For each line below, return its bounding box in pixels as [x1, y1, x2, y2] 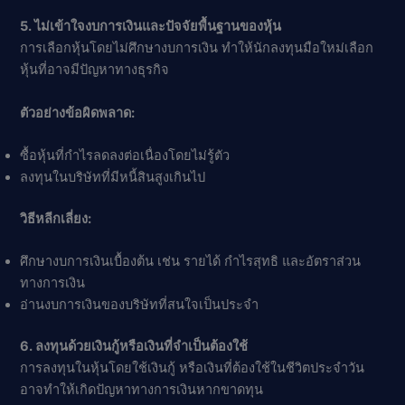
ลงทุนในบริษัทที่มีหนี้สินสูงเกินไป [20, 169, 206, 186]
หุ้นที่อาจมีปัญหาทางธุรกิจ [20, 61, 170, 79]
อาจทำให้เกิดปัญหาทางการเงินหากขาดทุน [20, 381, 264, 399]
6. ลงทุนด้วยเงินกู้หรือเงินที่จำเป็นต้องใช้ [20, 338, 249, 355]
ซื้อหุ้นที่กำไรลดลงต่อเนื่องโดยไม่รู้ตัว [20, 147, 231, 165]
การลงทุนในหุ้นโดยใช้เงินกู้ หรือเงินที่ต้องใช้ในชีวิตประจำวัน [20, 360, 365, 377]
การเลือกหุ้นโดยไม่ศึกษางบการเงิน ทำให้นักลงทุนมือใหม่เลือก [20, 40, 374, 57]
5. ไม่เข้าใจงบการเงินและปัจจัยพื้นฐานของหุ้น [20, 18, 282, 35]
